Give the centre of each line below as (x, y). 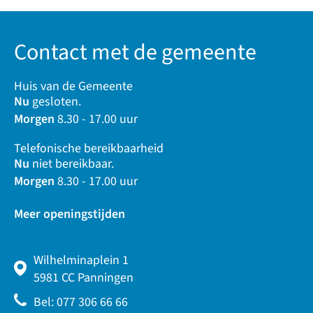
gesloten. (55, 101)
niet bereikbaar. (72, 163)
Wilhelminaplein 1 (81, 260)
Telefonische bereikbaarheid (89, 148)
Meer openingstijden (70, 214)
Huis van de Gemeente (73, 86)
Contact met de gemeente (135, 52)
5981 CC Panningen (83, 277)
